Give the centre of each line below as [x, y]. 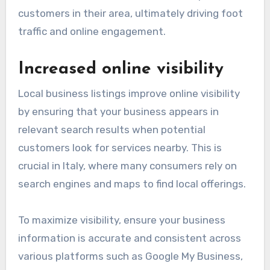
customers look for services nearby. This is [120, 147]
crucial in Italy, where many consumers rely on [127, 165]
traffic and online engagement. [92, 32]
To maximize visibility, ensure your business [121, 220]
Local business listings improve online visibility [129, 93]
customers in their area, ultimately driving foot [130, 14]
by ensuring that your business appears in [118, 111]
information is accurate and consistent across [129, 238]
